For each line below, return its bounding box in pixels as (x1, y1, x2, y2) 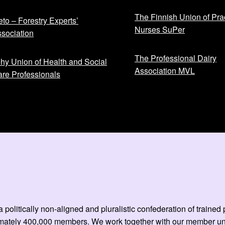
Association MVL (135, 65, 195, 77)
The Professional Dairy (135, 52, 216, 64)
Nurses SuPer (135, 24, 185, 36)
